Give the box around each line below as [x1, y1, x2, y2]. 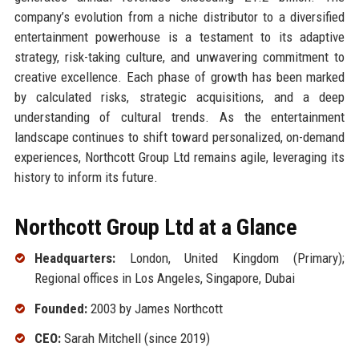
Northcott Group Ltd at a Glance [14, 213, 297, 240]
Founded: [34, 300, 87, 317]
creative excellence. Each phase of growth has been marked [14, 68, 345, 85]
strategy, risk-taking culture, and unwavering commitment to [14, 48, 345, 65]
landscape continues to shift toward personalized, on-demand [14, 128, 345, 145]
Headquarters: [34, 249, 115, 266]
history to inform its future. [14, 168, 158, 185]
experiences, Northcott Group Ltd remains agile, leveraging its [14, 148, 345, 165]
